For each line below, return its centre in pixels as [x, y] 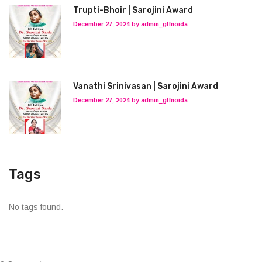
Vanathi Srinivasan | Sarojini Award [146, 86]
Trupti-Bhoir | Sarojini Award [133, 10]
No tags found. [36, 207]
